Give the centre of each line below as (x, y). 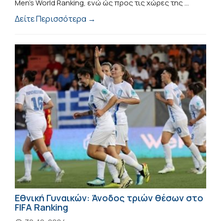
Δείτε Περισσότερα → (55, 19)
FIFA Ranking (41, 207)
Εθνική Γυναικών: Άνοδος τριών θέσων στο (109, 198)
